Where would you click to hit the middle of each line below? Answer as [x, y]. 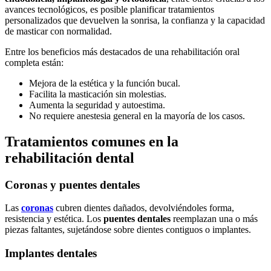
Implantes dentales [51, 253]
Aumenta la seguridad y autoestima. [97, 105]
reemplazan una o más [214, 219]
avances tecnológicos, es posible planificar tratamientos [109, 9]
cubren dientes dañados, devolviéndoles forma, [144, 208]
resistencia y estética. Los [54, 219]
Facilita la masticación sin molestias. [98, 94]
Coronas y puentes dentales [72, 184]
